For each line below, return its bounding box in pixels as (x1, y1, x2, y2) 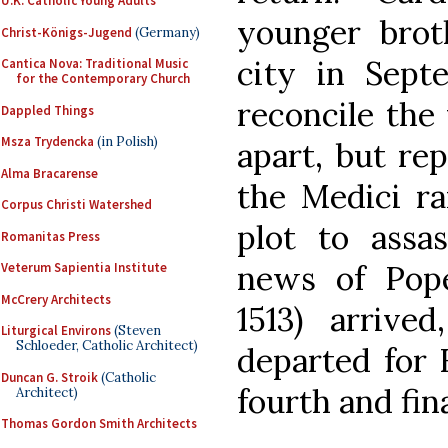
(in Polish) (94, 133, 158, 150)
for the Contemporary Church (16, 70, 190, 87)
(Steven (111, 322, 161, 339)
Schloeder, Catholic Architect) (16, 337, 198, 354)
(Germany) (132, 23, 200, 41)
